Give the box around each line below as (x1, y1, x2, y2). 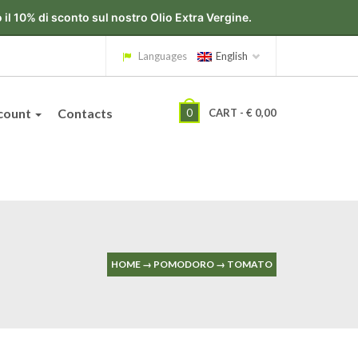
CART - (209, 106, 246, 119)
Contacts (58, 105, 113, 121)
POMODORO (153, 258, 214, 270)
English (216, 50, 248, 62)
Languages (138, 50, 187, 62)
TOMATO (227, 258, 272, 270)
